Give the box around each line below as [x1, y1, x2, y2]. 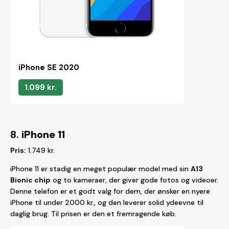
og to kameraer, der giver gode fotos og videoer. [51, 175, 218, 185]
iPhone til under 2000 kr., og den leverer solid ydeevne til [10, 198, 203, 207]
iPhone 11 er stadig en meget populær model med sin [10, 164, 191, 173]
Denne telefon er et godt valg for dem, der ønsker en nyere [10, 187, 210, 196]
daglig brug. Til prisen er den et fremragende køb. [10, 209, 176, 218]
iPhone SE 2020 [18, 62, 79, 73]
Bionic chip [10, 175, 51, 185]
